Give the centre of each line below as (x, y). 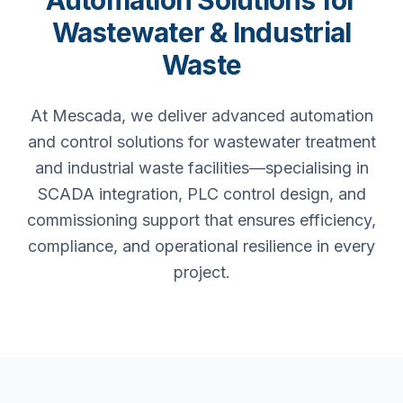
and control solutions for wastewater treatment (201, 142)
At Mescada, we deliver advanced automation (201, 116)
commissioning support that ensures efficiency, (201, 220)
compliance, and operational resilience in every (201, 246)
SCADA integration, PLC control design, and (201, 194)
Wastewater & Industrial (201, 32)
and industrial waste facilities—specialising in (201, 168)
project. (201, 272)
